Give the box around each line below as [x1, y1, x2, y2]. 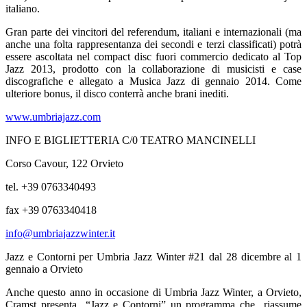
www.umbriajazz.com [5, 110, 101, 123]
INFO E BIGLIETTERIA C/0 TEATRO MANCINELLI [5, 134, 256, 146]
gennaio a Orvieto [5, 262, 83, 275]
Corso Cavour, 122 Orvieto [5, 157, 123, 169]
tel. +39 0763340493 [5, 180, 96, 193]
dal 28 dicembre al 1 [209, 250, 302, 262]
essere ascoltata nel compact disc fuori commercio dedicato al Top [5, 50, 302, 62]
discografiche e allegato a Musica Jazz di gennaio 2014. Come [5, 75, 302, 87]
